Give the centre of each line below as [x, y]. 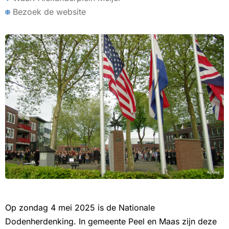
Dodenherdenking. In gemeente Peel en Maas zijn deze [111, 222]
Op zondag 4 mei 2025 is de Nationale [80, 208]
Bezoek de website [49, 12]
